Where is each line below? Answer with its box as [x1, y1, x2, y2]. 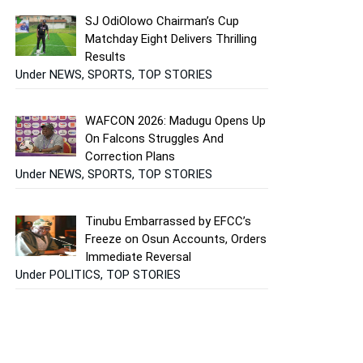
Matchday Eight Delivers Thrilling [85, 31, 258, 46]
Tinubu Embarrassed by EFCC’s [85, 213, 252, 228]
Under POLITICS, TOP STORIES [15, 267, 181, 282]
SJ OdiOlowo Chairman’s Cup [85, 13, 240, 28]
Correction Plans [85, 149, 176, 164]
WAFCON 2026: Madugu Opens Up [85, 113, 267, 129]
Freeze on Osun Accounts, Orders [85, 231, 267, 246]
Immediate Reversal [85, 249, 192, 264]
